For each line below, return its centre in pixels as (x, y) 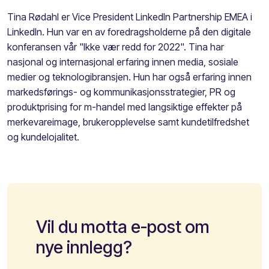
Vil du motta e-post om (123, 226)
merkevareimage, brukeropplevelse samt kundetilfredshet (128, 122)
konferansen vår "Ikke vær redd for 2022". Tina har (116, 47)
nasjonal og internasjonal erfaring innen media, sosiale (123, 62)
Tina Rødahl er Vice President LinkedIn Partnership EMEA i (130, 17)
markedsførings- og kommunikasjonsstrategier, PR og (121, 92)
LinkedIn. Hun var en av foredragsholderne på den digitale (129, 32)
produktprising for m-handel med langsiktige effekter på (125, 107)
